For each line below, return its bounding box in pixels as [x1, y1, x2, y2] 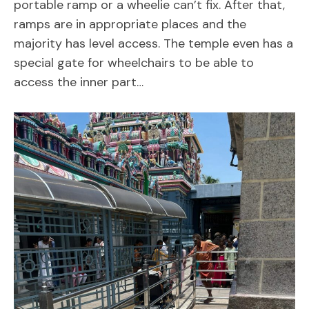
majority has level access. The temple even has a [14, 34, 293, 52]
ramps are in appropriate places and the [14, 15, 246, 32]
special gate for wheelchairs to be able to [14, 54, 254, 71]
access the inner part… [14, 73, 143, 90]
